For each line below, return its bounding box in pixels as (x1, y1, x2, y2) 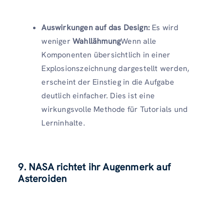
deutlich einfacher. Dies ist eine (41, 90, 155, 101)
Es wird (150, 22, 179, 33)
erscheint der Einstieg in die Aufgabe (41, 76, 174, 87)
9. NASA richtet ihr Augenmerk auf (18, 160, 171, 173)
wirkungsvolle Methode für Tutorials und (41, 104, 188, 114)
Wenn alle (121, 36, 157, 46)
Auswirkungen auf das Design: (41, 22, 150, 33)
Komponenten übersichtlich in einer (41, 49, 171, 60)
